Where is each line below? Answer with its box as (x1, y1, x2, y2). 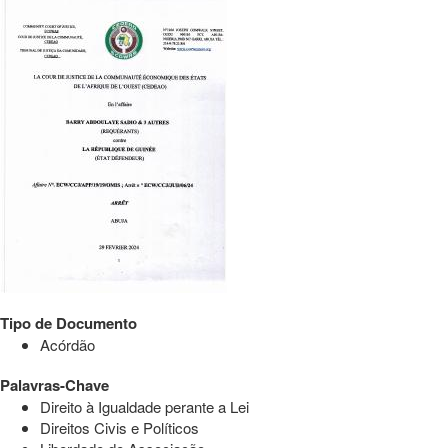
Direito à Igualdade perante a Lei (40, 396, 249, 418)
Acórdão (40, 334, 95, 356)
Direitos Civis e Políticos (40, 417, 199, 439)
